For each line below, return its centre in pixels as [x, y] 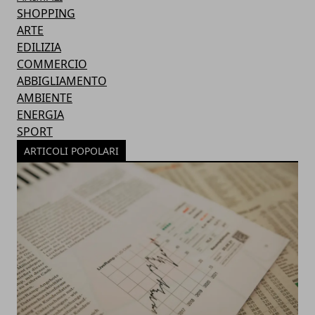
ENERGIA [40, 114]
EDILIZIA [39, 47]
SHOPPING [46, 13]
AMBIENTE [45, 97]
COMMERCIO [52, 64]
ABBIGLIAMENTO [62, 81]
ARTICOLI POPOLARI [71, 150]
